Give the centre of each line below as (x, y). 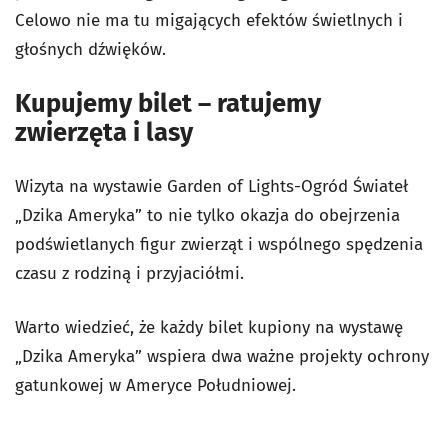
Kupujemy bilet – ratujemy (168, 103)
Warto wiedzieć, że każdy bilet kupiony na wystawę (209, 327)
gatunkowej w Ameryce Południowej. (155, 385)
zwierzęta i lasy (104, 132)
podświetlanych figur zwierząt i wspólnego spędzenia (219, 244)
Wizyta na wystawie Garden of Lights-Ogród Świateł (211, 186)
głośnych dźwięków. (90, 49)
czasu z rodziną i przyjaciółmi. (129, 273)
